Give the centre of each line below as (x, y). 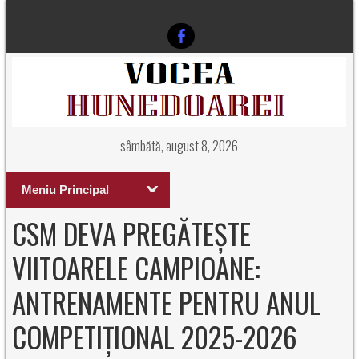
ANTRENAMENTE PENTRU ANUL (167, 302)
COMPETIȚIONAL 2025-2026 (155, 337)
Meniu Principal (65, 190)
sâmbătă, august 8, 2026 (179, 145)
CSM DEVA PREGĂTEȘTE (132, 233)
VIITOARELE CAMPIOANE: (137, 268)
